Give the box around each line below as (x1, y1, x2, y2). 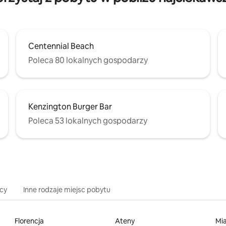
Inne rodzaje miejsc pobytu (23, 185, 110, 194)
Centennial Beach (28, 40, 94, 51)
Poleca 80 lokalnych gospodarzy (28, 54, 148, 66)
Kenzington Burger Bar (28, 101, 112, 112)
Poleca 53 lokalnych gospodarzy (28, 115, 147, 126)
